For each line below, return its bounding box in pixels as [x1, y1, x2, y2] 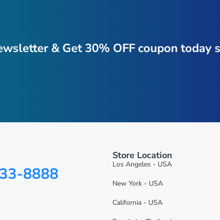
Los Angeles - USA [112, 160, 172, 169]
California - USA [112, 198, 163, 207]
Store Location [112, 149, 172, 161]
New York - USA [112, 179, 163, 188]
